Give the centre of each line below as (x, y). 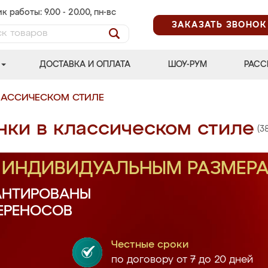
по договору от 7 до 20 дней (182, 260)
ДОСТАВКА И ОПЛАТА (85, 65)
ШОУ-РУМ (187, 65)
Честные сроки (150, 245)
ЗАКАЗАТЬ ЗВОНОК (219, 25)
